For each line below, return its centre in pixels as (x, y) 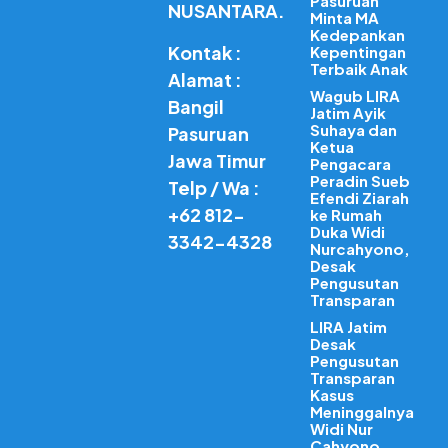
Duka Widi (348, 231)
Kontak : (204, 52)
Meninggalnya (362, 411)
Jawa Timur (216, 160)
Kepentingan (358, 51)
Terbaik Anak (359, 68)
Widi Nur (342, 428)
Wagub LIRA (355, 95)
